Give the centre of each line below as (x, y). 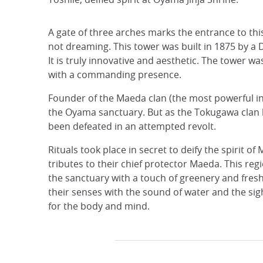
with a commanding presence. (115, 75)
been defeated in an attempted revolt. (132, 126)
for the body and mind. (99, 206)
